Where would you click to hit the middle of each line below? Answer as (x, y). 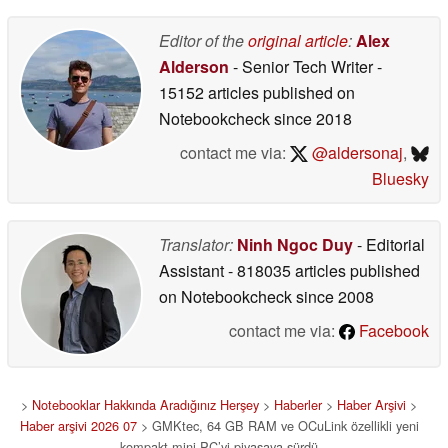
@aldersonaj (355, 152)
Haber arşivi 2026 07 (78, 425)
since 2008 (333, 296)
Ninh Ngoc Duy (295, 244)
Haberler (298, 404)
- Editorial (389, 244)
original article (298, 40)
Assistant (193, 270)
